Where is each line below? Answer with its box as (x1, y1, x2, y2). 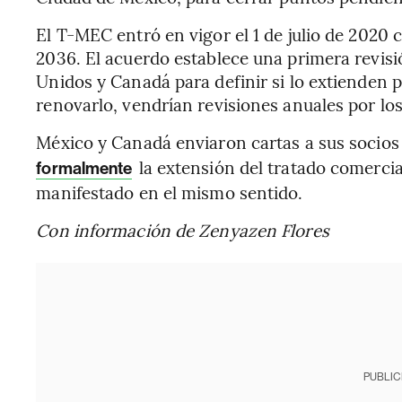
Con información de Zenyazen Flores (36, 218, 329, 241)
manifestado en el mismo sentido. (36, 180, 303, 204)
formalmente (36, 158, 133, 179)
